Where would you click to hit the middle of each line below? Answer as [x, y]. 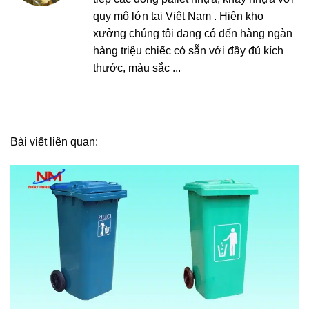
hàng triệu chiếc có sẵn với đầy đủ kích [188, 50]
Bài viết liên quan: [54, 142]
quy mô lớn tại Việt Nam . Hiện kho [178, 16]
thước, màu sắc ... [137, 68]
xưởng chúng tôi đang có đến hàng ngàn [193, 33]
